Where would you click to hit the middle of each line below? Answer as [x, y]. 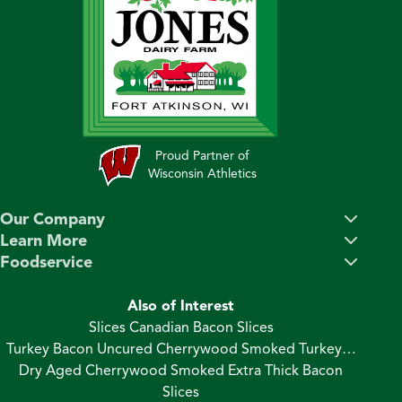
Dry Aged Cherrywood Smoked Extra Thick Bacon [181, 370]
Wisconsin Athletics [202, 173]
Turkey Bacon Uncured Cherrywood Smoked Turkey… [181, 349]
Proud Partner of [202, 155]
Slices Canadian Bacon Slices [181, 327]
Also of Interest [181, 306]
